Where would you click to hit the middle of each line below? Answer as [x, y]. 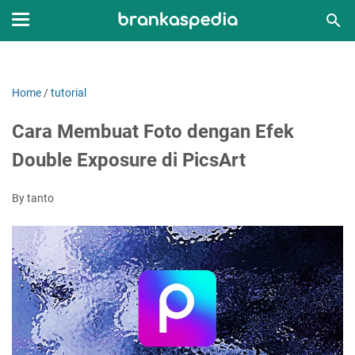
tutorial [69, 93]
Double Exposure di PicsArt [129, 160]
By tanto [33, 198]
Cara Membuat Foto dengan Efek [153, 132]
